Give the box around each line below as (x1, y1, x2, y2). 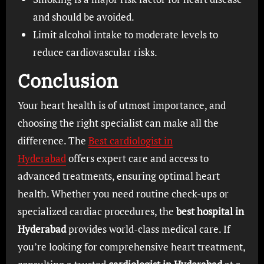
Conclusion (17, 68, 118, 93)
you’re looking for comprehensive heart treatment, (17, 240, 245, 253)
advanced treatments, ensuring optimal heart (17, 169, 220, 183)
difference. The (17, 134, 88, 147)
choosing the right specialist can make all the (17, 116, 219, 130)
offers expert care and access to (65, 151, 209, 165)
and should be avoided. (32, 9, 134, 24)
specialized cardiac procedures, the (17, 204, 176, 218)
